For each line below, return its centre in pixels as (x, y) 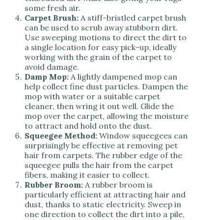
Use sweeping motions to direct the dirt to (106, 38)
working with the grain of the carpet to (98, 57)
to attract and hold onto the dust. (88, 126)
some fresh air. (53, 8)
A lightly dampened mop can (123, 77)
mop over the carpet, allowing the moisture (107, 116)
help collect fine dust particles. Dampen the (106, 87)
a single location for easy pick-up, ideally (100, 47)
